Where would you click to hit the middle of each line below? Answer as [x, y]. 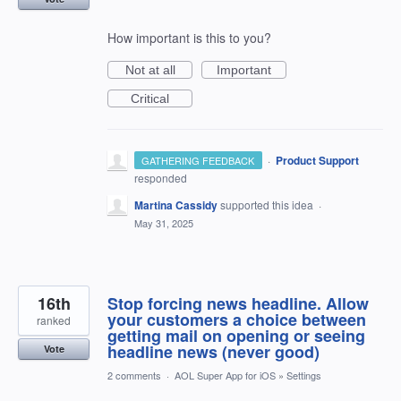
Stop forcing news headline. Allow [238, 303]
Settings [304, 375]
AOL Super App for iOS [225, 375]
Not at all [150, 70]
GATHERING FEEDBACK [198, 160]
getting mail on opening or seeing [236, 336]
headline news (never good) [213, 352]
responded [161, 178]
